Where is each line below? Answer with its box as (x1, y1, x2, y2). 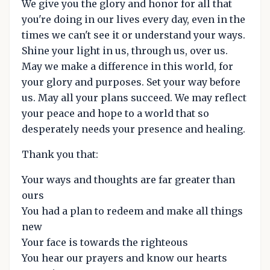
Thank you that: (22, 148, 98, 161)
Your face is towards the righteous (22, 236, 188, 249)
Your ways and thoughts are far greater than (22, 174, 235, 186)
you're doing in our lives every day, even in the (22, 13, 245, 26)
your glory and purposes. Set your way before (22, 76, 240, 89)
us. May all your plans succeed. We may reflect (22, 92, 246, 104)
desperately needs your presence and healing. (22, 123, 245, 136)
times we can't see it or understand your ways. (22, 29, 245, 42)
